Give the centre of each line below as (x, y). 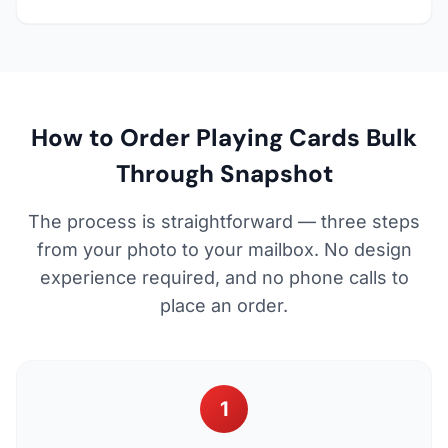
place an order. (224, 305)
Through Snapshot (224, 173)
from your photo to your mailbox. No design (224, 249)
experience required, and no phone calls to (224, 277)
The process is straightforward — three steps (224, 221)
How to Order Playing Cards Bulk (224, 137)
